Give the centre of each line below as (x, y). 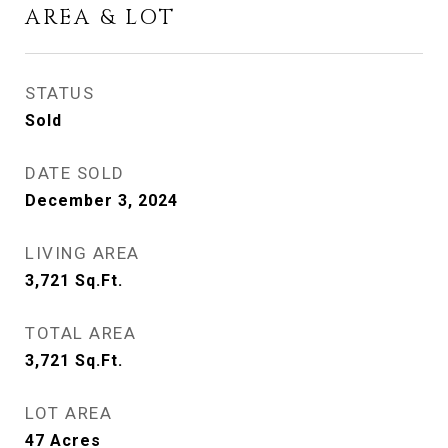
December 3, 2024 (101, 200)
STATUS (59, 93)
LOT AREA (68, 413)
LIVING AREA (82, 253)
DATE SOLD (75, 173)
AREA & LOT (100, 18)
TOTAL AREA (80, 333)
